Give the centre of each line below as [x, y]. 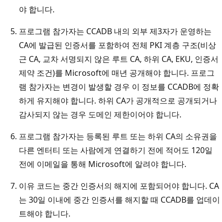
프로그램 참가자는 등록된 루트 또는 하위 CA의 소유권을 [118, 136]
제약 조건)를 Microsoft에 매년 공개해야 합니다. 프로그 [117, 73]
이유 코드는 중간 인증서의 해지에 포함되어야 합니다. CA [119, 186]
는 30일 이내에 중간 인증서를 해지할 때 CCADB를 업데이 [119, 199]
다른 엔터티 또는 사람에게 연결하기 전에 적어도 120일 [116, 150]
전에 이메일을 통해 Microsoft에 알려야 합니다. [103, 164]
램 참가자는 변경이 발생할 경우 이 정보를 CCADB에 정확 [119, 86]
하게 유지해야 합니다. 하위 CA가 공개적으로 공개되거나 [118, 100]
